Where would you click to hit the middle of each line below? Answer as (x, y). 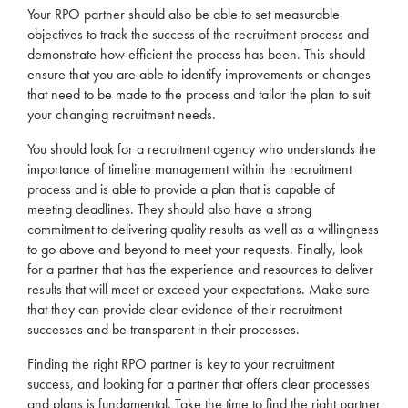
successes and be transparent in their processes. (163, 329)
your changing (70, 114)
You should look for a (87, 149)
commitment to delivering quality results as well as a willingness (203, 229)
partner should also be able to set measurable (210, 14)
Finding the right (74, 364)
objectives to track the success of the (131, 34)
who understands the (316, 149)
